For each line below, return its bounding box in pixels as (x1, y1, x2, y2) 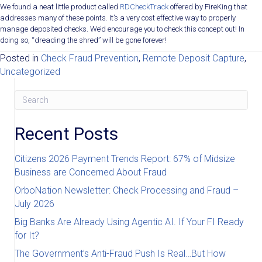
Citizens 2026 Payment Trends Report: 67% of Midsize (15, 153, 235, 164)
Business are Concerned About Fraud (15, 167, 167, 178)
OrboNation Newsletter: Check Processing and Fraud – (15, 185, 239, 196)
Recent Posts (15, 123, 118, 144)
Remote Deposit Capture (143, 53, 244, 64)
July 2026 (15, 198, 54, 209)
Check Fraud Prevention (41, 53, 139, 64)
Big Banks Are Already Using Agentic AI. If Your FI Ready (15, 216, 244, 227)
